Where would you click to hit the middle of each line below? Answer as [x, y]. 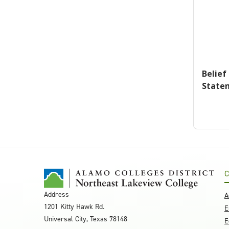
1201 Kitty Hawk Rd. [74, 207]
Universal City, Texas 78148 [86, 219]
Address [56, 195]
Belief [214, 74]
